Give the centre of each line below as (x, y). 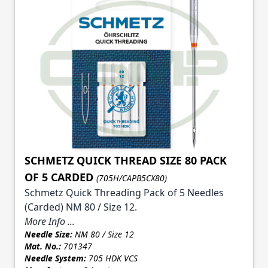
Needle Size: (48, 234)
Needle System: (55, 258)
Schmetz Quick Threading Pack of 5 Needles (124, 193)
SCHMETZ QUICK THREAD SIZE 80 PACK (126, 161)
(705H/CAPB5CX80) (132, 178)
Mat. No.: (43, 246)
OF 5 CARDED (59, 177)
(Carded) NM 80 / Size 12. (81, 207)
